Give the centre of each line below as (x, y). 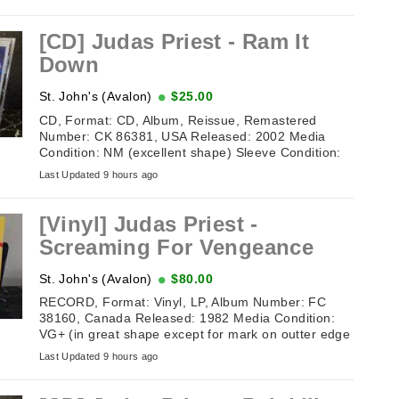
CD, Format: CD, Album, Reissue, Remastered (178, 120)
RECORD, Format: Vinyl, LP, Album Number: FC (183, 301)
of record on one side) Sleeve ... (135, 350)
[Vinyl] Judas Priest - (148, 224)
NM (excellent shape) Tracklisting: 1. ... (156, 168)
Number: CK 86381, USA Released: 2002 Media (182, 136)
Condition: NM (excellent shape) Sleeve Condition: (190, 152)
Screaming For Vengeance (176, 247)
